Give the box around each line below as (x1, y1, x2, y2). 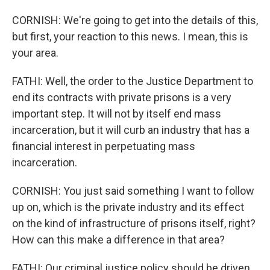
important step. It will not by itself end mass (12, 107, 221, 120)
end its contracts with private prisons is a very (12, 91, 231, 104)
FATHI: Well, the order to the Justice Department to (12, 75, 253, 87)
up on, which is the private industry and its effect (12, 201, 244, 213)
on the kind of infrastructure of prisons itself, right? (12, 217, 256, 230)
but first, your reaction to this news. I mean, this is (12, 30, 248, 43)
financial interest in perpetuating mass (12, 140, 195, 152)
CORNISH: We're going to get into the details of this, (12, 14, 258, 27)
